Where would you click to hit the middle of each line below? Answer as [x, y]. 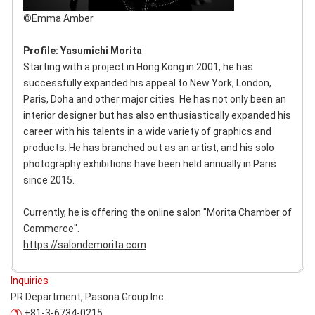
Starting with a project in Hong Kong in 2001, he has [138, 67]
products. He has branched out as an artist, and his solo [149, 148]
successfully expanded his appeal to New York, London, [147, 83]
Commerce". [51, 229]
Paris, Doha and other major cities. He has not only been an [155, 99]
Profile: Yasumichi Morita [83, 51]
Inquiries [30, 281]
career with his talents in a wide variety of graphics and [147, 132]
